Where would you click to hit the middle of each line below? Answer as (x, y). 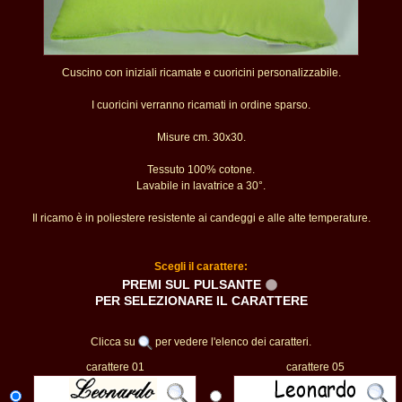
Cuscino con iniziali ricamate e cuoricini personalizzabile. (201, 73)
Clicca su (114, 342)
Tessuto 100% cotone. (201, 170)
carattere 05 (315, 367)
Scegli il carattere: (201, 267)
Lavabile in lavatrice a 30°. (201, 186)
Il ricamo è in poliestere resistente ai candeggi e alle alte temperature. (201, 218)
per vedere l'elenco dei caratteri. (232, 342)
